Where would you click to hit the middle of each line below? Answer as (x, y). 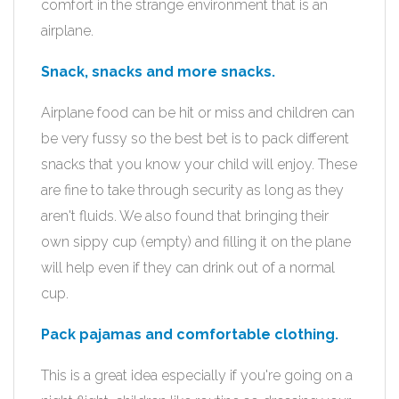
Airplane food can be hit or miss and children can (198, 113)
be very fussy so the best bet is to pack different (195, 138)
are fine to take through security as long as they (192, 190)
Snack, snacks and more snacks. (158, 72)
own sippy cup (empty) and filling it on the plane (196, 242)
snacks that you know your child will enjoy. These (199, 164)
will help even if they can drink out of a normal (188, 268)
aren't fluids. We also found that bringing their (185, 216)
